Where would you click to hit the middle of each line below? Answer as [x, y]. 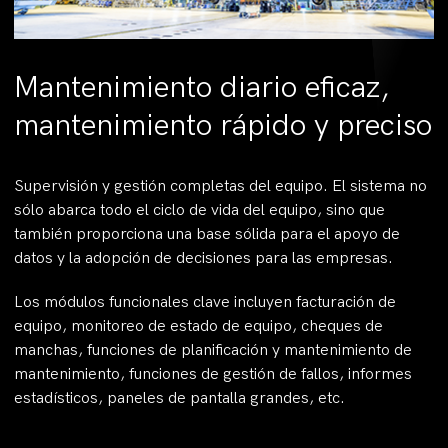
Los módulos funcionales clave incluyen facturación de [205, 303]
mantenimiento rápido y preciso [223, 126]
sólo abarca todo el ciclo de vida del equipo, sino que [199, 211]
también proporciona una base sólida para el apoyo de [207, 235]
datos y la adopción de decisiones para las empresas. [203, 259]
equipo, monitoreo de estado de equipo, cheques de [198, 327]
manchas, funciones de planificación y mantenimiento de [213, 351]
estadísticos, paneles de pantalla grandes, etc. [179, 399]
